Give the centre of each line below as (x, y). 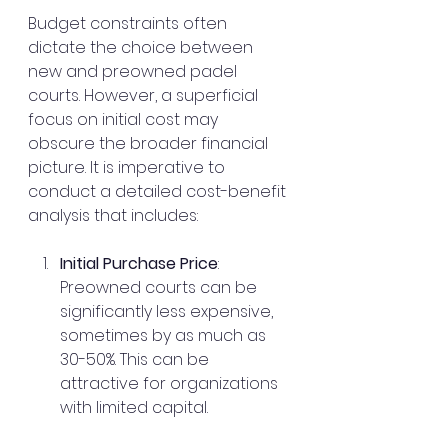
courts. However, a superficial (145, 95)
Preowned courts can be (160, 287)
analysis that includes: (113, 215)
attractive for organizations (171, 383)
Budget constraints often (129, 23)
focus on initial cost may (125, 119)
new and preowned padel (134, 71)
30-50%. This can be (136, 359)
